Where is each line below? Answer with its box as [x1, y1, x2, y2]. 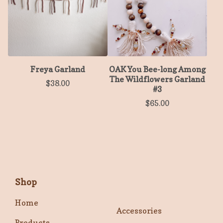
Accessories [116, 206, 162, 216]
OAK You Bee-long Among [109, 64, 206, 75]
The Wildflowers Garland [110, 74, 205, 85]
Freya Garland [30, 64, 85, 75]
